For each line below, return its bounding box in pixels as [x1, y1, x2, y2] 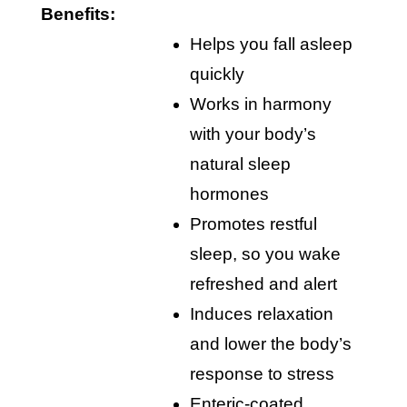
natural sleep [190, 154, 291, 174]
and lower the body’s [190, 334, 352, 354]
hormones [190, 184, 269, 204]
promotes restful [190, 214, 202, 234]
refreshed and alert [190, 274, 337, 294]
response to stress [190, 364, 334, 384]
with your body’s [190, 124, 316, 144]
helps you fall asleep [190, 35, 203, 55]
